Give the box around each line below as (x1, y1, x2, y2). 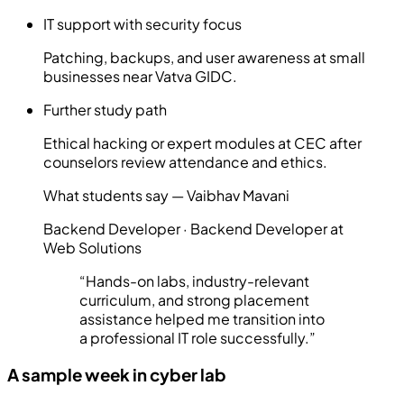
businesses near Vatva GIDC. (43, 67, 237, 87)
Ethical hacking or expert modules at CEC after (43, 133, 362, 153)
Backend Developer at (190, 219, 344, 239)
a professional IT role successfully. (79, 328, 309, 348)
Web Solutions (43, 238, 142, 258)
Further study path (43, 100, 167, 120)
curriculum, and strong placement (79, 290, 309, 310)
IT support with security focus (43, 14, 242, 34)
